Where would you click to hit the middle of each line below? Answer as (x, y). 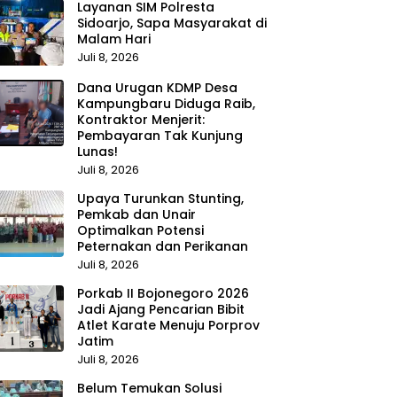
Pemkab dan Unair (136, 214)
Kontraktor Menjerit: (140, 119)
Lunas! (97, 151)
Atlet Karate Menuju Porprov (168, 325)
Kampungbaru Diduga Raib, (166, 103)
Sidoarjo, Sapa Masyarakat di (171, 23)
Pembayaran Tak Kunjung (160, 135)
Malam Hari (113, 39)
